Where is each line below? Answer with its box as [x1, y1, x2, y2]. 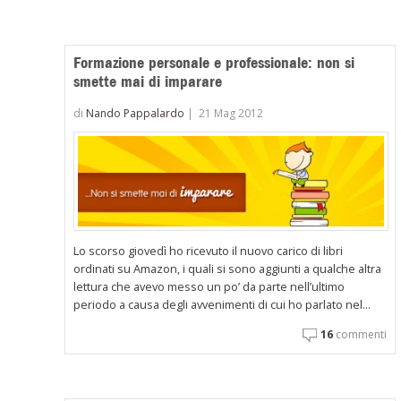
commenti [332, 327, 387, 343]
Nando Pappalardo [86, 106, 185, 122]
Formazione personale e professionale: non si [73, 52, 355, 73]
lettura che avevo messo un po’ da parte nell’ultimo [73, 278, 346, 295]
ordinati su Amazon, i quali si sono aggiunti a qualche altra [73, 260, 382, 277]
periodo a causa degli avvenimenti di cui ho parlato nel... [73, 296, 371, 313]
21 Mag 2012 [199, 106, 264, 122]
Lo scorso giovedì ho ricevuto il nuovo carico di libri [73, 243, 344, 260]
